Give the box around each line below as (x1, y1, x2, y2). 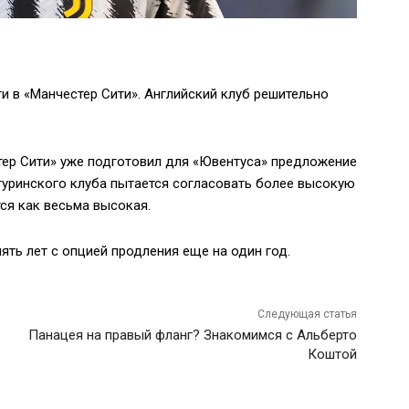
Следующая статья (257, 308, 358, 321)
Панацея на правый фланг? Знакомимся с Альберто (28, 327, 358, 344)
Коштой (308, 346, 358, 363)
